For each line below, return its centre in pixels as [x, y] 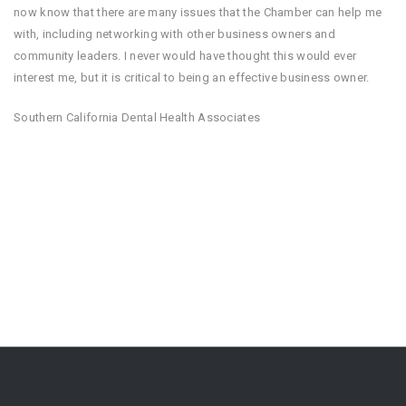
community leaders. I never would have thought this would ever [185, 56]
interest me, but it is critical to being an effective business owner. [192, 77]
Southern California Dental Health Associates [137, 117]
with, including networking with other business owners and [175, 34]
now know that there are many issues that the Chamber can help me [198, 12]
